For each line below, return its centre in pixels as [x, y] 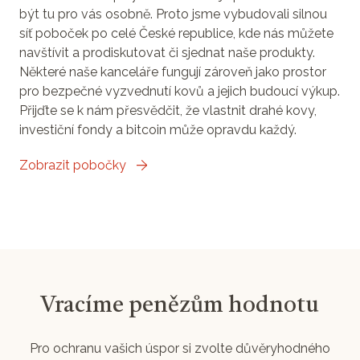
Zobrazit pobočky [73, 165]
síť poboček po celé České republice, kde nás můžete [176, 33]
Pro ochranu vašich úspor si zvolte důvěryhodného [180, 348]
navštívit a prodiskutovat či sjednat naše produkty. [167, 52]
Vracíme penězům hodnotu [180, 306]
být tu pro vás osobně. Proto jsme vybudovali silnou [173, 14]
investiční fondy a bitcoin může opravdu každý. [158, 129]
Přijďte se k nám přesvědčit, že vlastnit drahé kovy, [168, 110]
